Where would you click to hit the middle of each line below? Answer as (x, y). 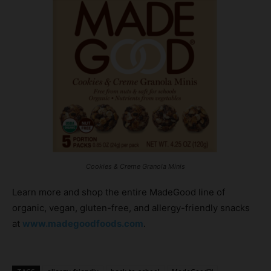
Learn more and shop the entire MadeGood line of (119, 192)
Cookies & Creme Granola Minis (135, 166)
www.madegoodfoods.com (83, 223)
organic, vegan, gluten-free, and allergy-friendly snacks (131, 207)
